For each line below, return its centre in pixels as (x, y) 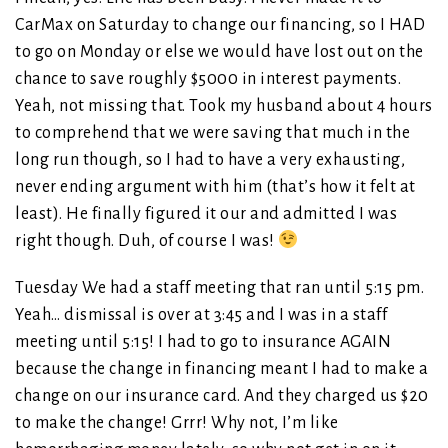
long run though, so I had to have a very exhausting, (210, 160)
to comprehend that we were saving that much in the (212, 133)
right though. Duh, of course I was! (146, 241)
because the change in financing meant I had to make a (222, 369)
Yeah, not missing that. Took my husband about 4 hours (224, 106)
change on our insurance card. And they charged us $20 (222, 396)
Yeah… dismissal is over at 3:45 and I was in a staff (201, 315)
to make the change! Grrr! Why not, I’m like (177, 423)
